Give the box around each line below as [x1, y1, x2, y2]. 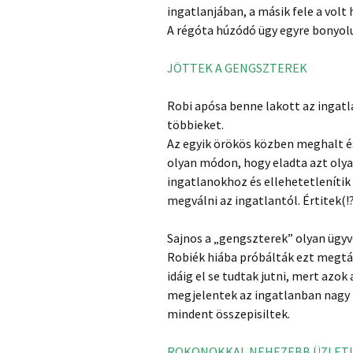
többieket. [167, 116, 224, 132]
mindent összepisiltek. [167, 305, 290, 321]
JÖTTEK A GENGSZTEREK [167, 59, 307, 76]
